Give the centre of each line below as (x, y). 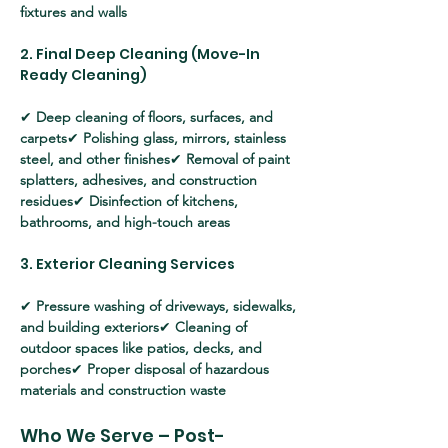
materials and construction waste (123, 390)
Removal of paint (240, 159)
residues (46, 201)
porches (45, 369)
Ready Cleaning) (83, 75)
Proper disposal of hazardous (180, 369)
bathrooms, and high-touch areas (125, 222)
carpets (43, 138)
